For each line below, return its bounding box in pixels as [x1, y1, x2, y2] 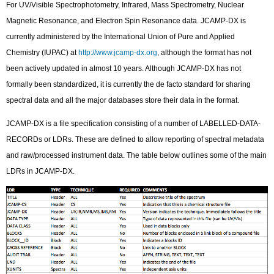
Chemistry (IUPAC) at [6, 48, 79, 57]
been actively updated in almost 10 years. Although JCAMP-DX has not [6, 64, 242, 73]
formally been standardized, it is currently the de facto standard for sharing [6, 80, 251, 89]
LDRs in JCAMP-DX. [6, 167, 75, 176]
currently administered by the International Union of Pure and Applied [6, 32, 235, 41]
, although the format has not [157, 48, 252, 57]
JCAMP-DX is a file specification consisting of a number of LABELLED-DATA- [6, 119, 261, 128]
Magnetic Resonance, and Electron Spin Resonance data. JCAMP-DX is [6, 16, 246, 25]
